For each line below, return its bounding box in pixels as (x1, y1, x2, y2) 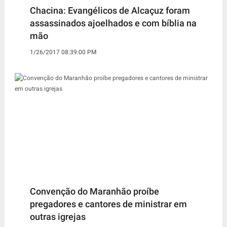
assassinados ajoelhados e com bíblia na (29, 17, 197, 28)
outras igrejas (29, 211, 86, 222)
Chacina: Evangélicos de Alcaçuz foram (29, 5, 190, 16)
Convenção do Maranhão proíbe (29, 185, 159, 197)
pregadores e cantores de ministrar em (29, 198, 187, 209)
